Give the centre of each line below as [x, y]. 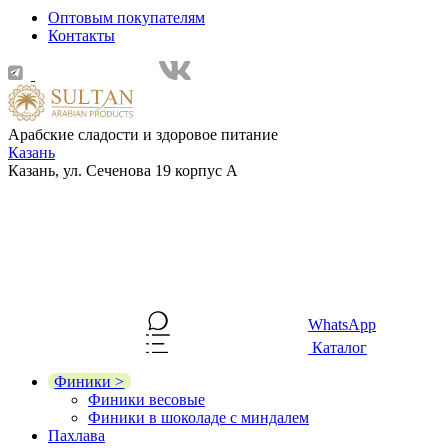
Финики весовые [146, 399]
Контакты [81, 36]
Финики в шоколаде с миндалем [198, 417]
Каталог [337, 347]
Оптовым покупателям [126, 18]
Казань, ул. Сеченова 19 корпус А [123, 170]
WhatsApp [342, 324]
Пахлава [76, 435]
